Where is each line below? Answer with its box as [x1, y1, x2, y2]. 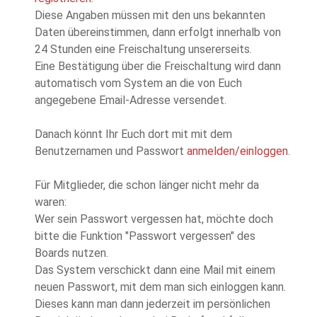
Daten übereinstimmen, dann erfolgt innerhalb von [35, 25, 281, 40]
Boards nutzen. [35, 246, 108, 260]
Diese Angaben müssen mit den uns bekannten [35, 8, 265, 23]
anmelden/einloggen [187, 144, 288, 158]
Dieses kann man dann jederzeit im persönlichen [35, 297, 270, 311]
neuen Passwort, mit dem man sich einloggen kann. [35, 280, 286, 294]
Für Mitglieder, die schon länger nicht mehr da [35, 178, 259, 192]
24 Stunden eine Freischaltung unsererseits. [35, 42, 252, 57]
